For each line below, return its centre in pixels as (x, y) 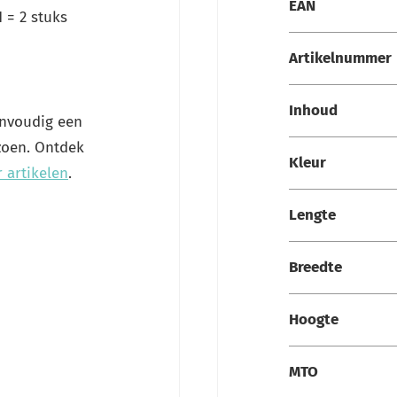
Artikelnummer (340, 58)
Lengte (312, 215)
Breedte (315, 267)
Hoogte (314, 319)
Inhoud (313, 110)
